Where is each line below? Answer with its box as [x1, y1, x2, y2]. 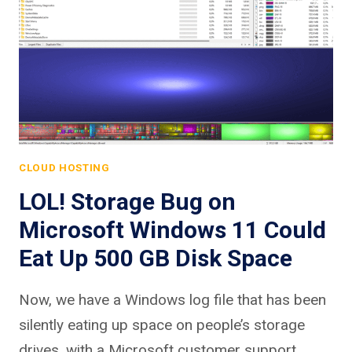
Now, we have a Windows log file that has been [19, 290, 326, 309]
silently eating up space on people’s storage [19, 315, 305, 334]
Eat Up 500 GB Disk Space [19, 244, 292, 272]
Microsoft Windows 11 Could [19, 215, 326, 244]
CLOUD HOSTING [19, 162, 110, 174]
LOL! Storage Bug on [19, 187, 236, 215]
